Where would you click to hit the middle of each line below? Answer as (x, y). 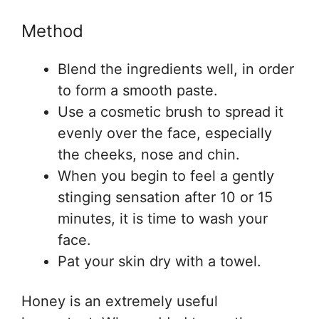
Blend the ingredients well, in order (176, 69)
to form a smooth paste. (138, 91)
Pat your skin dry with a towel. (159, 262)
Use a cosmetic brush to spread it (171, 112)
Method (52, 31)
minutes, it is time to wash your (163, 219)
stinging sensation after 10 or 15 (165, 198)
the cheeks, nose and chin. (149, 155)
